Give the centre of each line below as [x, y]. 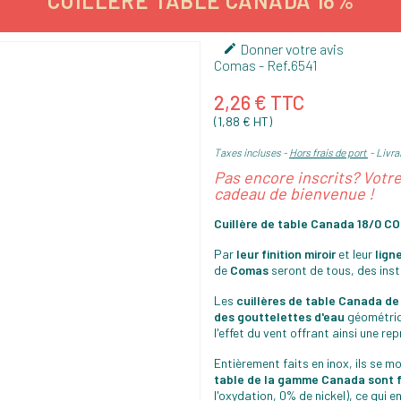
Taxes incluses [248, 152]
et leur [355, 253]
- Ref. [273, 64]
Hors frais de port [328, 152]
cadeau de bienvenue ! [294, 193]
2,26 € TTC [259, 102]
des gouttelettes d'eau [279, 316]
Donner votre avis [290, 48]
